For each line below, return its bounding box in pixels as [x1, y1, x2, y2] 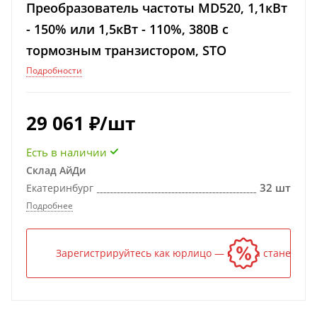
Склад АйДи [26, 163, 86, 177]
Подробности [26, 64, 82, 76]
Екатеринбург [26, 181, 93, 195]
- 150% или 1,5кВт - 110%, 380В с [26, 21, 229, 38]
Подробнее [26, 200, 73, 212]
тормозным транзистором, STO [26, 42, 226, 59]
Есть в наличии [26, 145, 107, 159]
